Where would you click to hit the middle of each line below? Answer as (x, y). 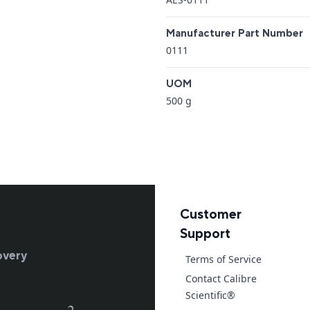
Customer (211, 215)
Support (205, 234)
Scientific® (210, 295)
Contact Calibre (221, 278)
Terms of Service (224, 259)
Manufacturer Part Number (235, 34)
